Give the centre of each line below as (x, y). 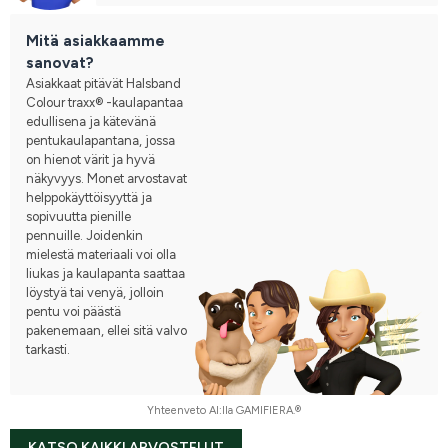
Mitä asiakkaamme (95, 40)
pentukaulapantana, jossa (100, 140)
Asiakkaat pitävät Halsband (103, 83)
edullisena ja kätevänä (91, 121)
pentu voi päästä (73, 311)
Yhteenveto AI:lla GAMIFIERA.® (224, 410)
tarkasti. (48, 349)
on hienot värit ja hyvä (90, 159)
